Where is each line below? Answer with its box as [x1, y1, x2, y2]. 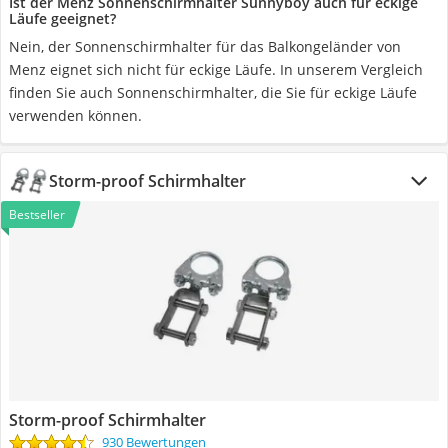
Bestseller [9, 206, 65, 223]
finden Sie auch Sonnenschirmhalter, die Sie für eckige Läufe [9, 83, 417, 102]
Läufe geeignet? [9, 9, 116, 28]
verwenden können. [9, 106, 142, 125]
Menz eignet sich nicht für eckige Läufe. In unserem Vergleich [9, 60, 423, 79]
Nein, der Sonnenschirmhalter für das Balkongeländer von [9, 37, 401, 56]
